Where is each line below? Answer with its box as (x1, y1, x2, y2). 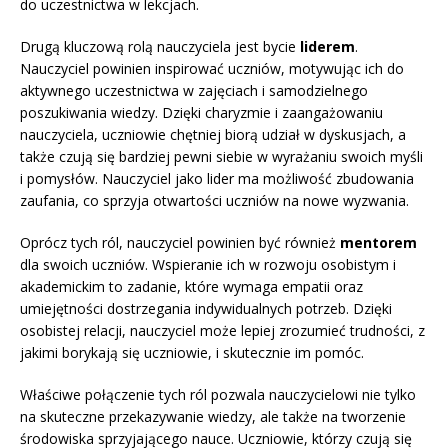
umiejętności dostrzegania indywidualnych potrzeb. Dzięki (20, 299, 392, 319)
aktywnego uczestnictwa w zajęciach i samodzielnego (20, 81, 368, 101)
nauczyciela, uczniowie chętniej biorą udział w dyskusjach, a (20, 125, 406, 145)
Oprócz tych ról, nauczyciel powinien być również (20, 233, 340, 253)
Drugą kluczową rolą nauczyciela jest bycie (20, 37, 300, 57)
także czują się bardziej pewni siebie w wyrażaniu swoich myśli (20, 147, 423, 167)
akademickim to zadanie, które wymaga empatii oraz (20, 277, 363, 297)
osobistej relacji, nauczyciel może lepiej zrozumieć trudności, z (20, 321, 425, 341)
